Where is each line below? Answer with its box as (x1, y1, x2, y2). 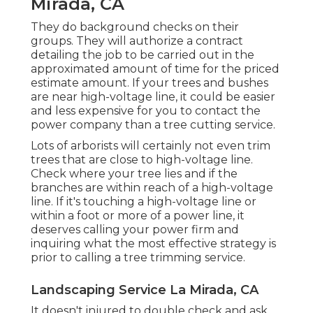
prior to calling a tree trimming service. (31, 251, 245, 265)
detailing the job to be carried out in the (31, 48, 254, 62)
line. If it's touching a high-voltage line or (31, 195, 256, 209)
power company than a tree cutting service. (31, 118, 275, 132)
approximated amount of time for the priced (31, 62, 279, 76)
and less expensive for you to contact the (31, 104, 261, 118)
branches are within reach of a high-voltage (31, 181, 273, 195)
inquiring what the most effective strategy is (31, 237, 276, 251)
